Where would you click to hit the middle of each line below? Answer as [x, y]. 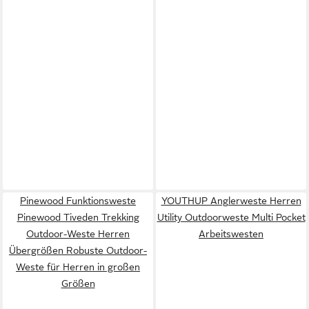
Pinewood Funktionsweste [78, 200]
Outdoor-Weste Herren [78, 233]
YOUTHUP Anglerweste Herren [231, 200]
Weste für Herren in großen [78, 267]
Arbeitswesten [231, 233]
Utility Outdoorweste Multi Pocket [231, 217]
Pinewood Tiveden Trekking [78, 217]
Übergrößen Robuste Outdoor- [78, 250]
